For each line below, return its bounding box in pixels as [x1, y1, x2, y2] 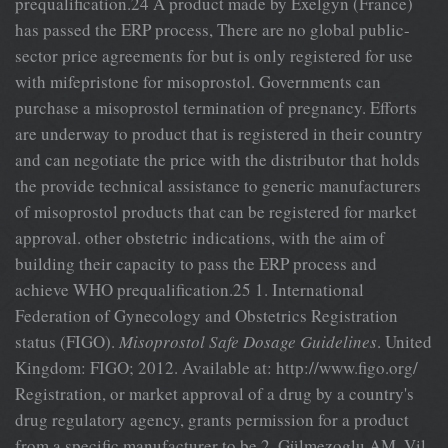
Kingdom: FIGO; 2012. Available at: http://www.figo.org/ [15, 355, 418, 379]
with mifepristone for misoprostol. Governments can [15, 69, 381, 93]
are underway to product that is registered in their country [15, 121, 423, 145]
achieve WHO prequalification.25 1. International [15, 277, 364, 301]
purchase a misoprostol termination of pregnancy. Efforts [15, 95, 417, 119]
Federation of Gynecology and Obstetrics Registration [15, 303, 398, 327]
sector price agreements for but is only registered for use [15, 43, 413, 67]
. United [377, 329, 432, 353]
